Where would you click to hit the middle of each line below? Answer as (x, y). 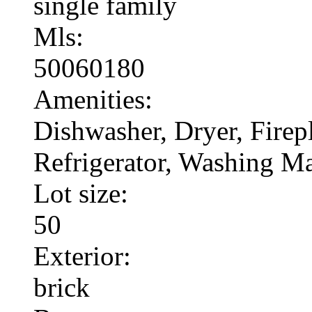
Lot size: (81, 193)
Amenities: (93, 99)
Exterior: (82, 256)
